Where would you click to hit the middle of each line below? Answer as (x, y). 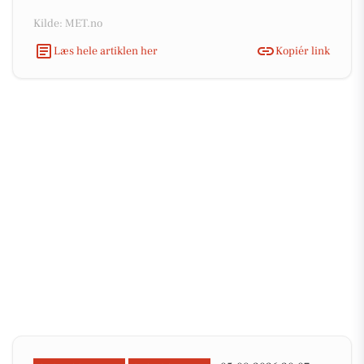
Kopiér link (303, 51)
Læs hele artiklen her (106, 51)
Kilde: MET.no (68, 24)
